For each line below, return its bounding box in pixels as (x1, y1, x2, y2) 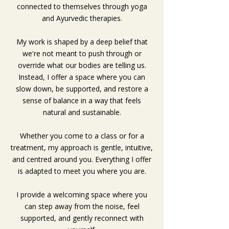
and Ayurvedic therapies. (41, 13, 122, 23)
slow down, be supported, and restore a (15, 83, 148, 94)
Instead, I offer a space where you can (18, 72, 145, 82)
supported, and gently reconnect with (20, 213, 144, 223)
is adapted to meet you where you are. (17, 166, 146, 176)
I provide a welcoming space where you (16, 189, 147, 199)
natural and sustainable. (42, 107, 121, 117)
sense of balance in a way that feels (22, 95, 141, 105)
